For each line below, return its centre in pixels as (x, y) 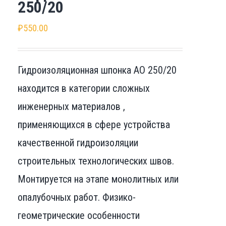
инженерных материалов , (71, 106)
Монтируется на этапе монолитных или (98, 179)
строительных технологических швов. (96, 161)
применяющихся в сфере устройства (94, 124)
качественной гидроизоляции (78, 143)
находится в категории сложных (83, 88)
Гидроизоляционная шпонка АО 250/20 (97, 70)
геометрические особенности (78, 215)
